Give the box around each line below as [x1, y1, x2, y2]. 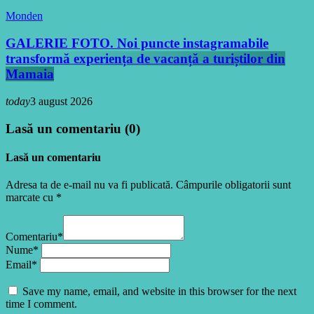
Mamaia [6, 67, 54, 82]
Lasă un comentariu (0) [6, 121, 140, 136]
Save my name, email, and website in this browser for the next [22, 285, 296, 298]
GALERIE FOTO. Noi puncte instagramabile [6, 36, 268, 51]
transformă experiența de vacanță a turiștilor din [6, 51, 285, 67]
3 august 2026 [30, 95, 93, 107]
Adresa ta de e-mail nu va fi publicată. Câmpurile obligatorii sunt [6, 179, 291, 191]
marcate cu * [6, 191, 62, 204]
